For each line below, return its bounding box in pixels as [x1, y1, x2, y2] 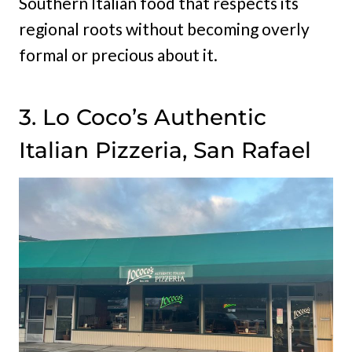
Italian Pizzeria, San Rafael [19, 136, 311, 163]
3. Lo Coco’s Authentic [19, 103, 266, 130]
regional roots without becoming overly [19, 18, 310, 38]
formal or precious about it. [19, 44, 218, 64]
